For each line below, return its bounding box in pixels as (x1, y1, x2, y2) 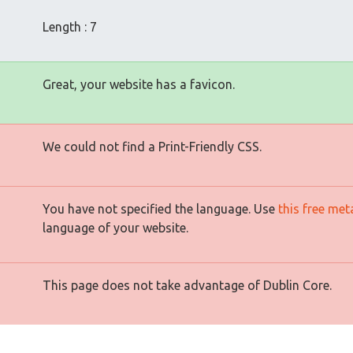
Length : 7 (43, 20, 97, 34)
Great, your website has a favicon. (43, 77, 235, 91)
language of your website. (43, 221, 188, 235)
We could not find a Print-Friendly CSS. (43, 139, 262, 154)
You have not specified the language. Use (43, 202, 278, 216)
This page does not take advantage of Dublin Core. (43, 278, 332, 292)
